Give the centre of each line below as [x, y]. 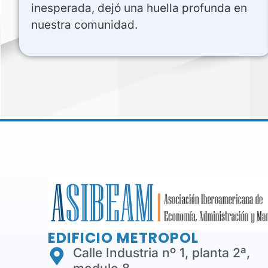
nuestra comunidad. [84, 25]
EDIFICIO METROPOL [123, 237]
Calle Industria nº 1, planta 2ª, [162, 252]
